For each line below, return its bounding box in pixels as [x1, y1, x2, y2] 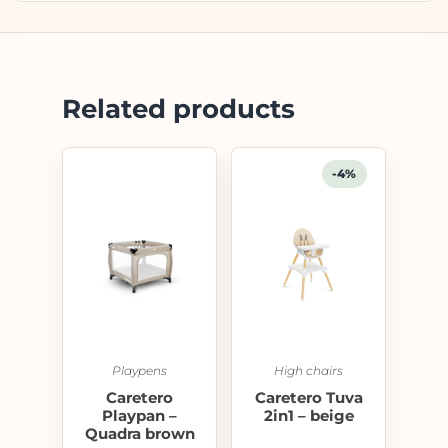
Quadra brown [84, 423, 195, 443]
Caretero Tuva [254, 387, 363, 407]
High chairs [274, 362, 343, 378]
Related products [62, 92, 295, 125]
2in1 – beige [263, 405, 354, 425]
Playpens [112, 362, 167, 378]
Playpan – [102, 405, 177, 425]
